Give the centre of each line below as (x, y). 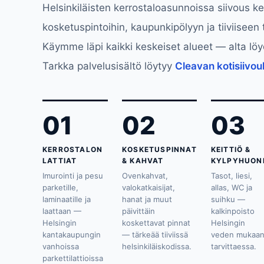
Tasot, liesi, (231, 176)
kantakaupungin (72, 235)
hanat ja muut (147, 199)
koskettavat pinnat (156, 223)
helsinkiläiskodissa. (157, 246)
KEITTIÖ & (231, 149)
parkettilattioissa (73, 258)
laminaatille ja (67, 199)
